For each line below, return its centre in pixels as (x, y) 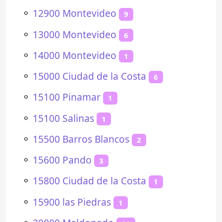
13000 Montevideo (75, 34)
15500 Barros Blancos (81, 139)
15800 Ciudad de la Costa (89, 181)
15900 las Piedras (72, 202)
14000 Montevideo (75, 55)
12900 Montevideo (75, 13)
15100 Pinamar (67, 97)
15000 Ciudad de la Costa (89, 76)
